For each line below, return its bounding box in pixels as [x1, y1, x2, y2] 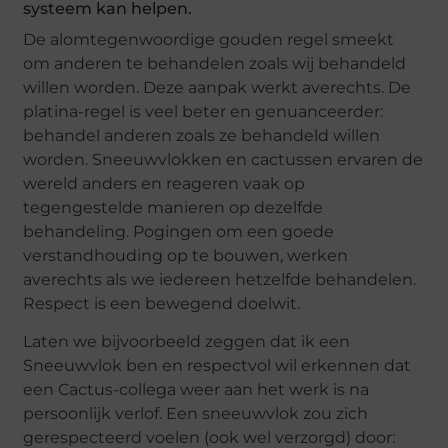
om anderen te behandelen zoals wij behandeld [23, 53, 407, 73]
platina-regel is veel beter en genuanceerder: [23, 101, 384, 121]
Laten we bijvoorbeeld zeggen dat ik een [23, 331, 351, 351]
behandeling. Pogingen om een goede [23, 221, 335, 241]
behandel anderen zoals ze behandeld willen [23, 125, 381, 145]
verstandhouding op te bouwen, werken [23, 245, 349, 265]
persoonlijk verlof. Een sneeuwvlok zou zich [23, 403, 369, 423]
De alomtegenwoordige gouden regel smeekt [23, 29, 395, 49]
